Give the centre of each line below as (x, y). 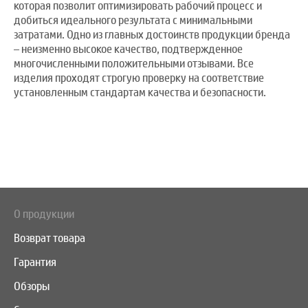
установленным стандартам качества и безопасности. (140, 93)
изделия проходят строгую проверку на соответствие (139, 78)
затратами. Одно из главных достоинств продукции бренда (152, 35)
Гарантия (35, 263)
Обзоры (32, 287)
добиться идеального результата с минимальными (133, 21)
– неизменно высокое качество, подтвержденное (128, 49)
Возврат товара (49, 239)
